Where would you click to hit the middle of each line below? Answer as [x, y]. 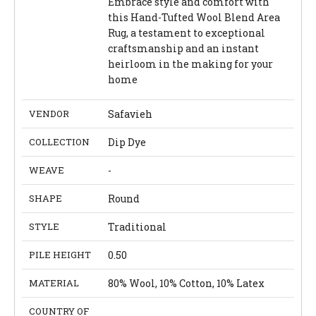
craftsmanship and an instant [183, 48]
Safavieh [130, 114]
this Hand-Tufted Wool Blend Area [194, 17]
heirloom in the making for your [190, 63]
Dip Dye [127, 142]
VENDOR [49, 113]
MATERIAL [54, 282]
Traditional [137, 226]
